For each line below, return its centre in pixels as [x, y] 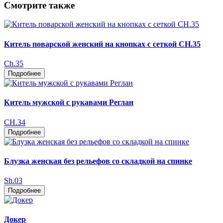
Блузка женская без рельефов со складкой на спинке [98, 161]
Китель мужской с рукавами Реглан [69, 103]
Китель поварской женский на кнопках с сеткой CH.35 [102, 44]
